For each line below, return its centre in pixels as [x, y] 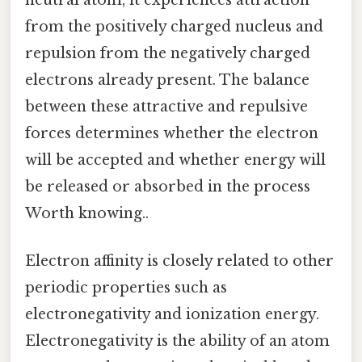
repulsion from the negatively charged [168, 54]
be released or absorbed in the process [168, 187]
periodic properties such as [126, 288]
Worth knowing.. [87, 214]
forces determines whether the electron [172, 134]
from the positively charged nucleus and [174, 27]
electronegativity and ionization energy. [172, 315]
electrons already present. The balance [167, 80]
